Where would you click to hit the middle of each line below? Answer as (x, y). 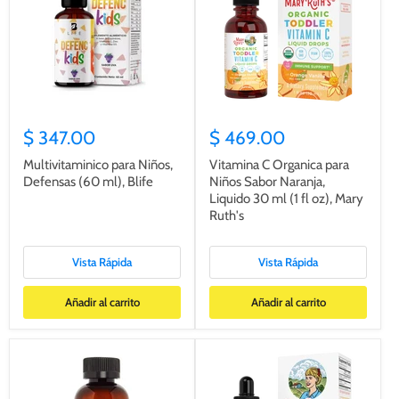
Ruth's (227, 215)
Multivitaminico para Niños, (98, 164)
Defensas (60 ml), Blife (88, 181)
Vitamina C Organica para (279, 164)
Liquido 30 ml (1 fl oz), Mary (286, 198)
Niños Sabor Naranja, (267, 181)
